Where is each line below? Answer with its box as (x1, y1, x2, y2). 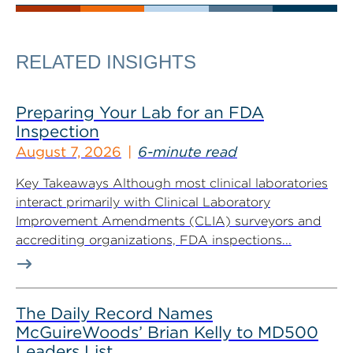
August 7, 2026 (16, 143, 121, 160)
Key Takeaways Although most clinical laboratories (16, 176, 328, 191)
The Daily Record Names (16, 303, 213, 323)
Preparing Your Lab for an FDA (16, 102, 264, 122)
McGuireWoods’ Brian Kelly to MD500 (16, 322, 318, 342)
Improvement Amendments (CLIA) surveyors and (16, 214, 321, 229)
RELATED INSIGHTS (16, 51, 196, 72)
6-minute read (138, 143, 237, 160)
